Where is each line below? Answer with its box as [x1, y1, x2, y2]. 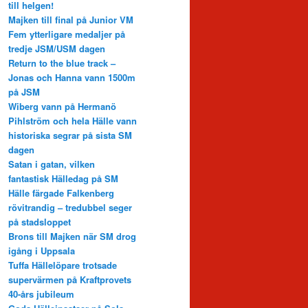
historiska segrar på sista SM [8, 129, 132, 142]
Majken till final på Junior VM [8, 13, 133, 27]
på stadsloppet [8, 215, 71, 229]
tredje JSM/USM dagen [8, 42, 105, 56]
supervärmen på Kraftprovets [8, 273, 131, 287]
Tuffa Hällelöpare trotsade [8, 258, 117, 272]
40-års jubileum [8, 287, 74, 301]
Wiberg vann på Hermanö [8, 100, 116, 113]
